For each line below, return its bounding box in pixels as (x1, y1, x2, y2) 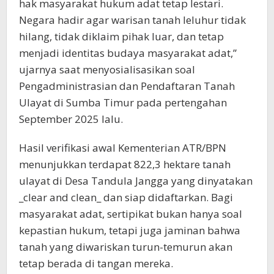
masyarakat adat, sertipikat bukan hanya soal (19, 207, 242, 221)
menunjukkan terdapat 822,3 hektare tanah (19, 157, 231, 172)
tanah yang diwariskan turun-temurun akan (19, 240, 232, 254)
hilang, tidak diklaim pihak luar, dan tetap (19, 29, 224, 44)
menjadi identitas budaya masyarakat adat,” (19, 46, 237, 61)
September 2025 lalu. (19, 112, 123, 127)
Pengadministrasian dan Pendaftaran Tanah (19, 79, 235, 94)
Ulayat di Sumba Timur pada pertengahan (19, 95, 227, 110)
